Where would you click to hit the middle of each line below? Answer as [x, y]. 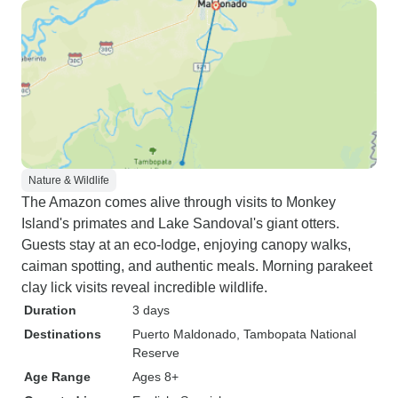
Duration [50, 310]
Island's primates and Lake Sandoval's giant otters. [180, 223]
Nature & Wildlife [69, 180]
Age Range [57, 377]
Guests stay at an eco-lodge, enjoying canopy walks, [186, 245]
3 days [151, 310]
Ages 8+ [155, 377]
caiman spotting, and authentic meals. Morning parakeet [197, 266]
